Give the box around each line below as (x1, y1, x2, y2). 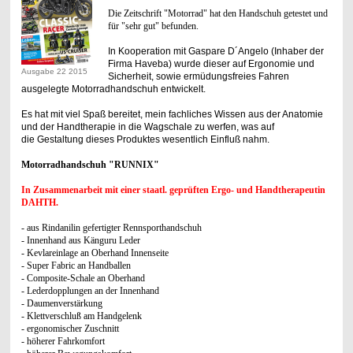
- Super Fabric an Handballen (20, 259, 131, 271)
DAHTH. (20, 196, 58, 208)
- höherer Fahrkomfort (20, 335, 105, 347)
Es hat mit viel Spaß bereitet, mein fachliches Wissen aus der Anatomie (20, 108, 323, 120)
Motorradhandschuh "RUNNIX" (20, 158, 159, 170)
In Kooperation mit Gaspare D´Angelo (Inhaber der (107, 45, 324, 57)
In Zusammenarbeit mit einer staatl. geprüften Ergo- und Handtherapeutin (20, 184, 325, 195)
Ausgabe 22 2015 (20, 66, 87, 76)
